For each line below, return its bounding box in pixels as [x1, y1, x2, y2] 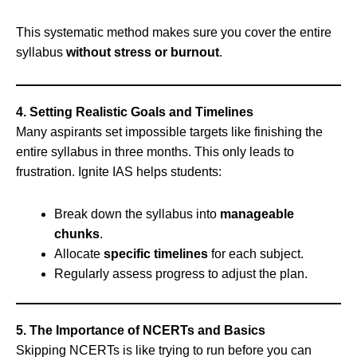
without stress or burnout [66, 45, 219, 59]
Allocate [54, 246, 104, 261]
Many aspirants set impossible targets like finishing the [16, 124, 323, 139]
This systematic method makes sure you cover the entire [16, 25, 331, 39]
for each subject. [208, 246, 304, 261]
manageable [220, 206, 294, 221]
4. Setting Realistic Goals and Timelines [16, 104, 253, 119]
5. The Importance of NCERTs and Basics [16, 323, 265, 337]
